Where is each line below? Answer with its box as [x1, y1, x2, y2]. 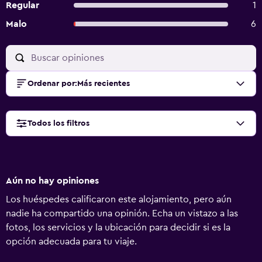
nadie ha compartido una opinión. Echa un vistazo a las [6, 209, 238, 218]
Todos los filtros [27, 119, 89, 127]
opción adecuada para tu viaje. [6, 237, 137, 246]
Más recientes [77, 80, 130, 88]
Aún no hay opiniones [6, 176, 99, 185]
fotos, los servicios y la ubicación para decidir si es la [6, 223, 230, 232]
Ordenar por [27, 80, 75, 88]
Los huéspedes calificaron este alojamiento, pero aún [6, 195, 232, 204]
